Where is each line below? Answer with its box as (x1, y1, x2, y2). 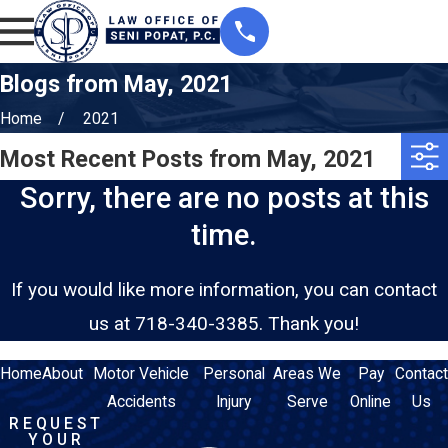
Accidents (106, 392, 176, 411)
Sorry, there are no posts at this (19, 180, 429, 215)
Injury (216, 392, 252, 411)
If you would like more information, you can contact (11, 277, 437, 301)
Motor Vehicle (93, 364, 190, 383)
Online (350, 392, 392, 411)
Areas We (273, 364, 342, 383)
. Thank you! (259, 311, 359, 335)
